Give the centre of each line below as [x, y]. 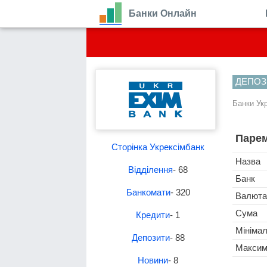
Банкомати [148, 192]
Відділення [150, 170]
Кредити [153, 215]
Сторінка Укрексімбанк [158, 147]
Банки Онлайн [163, 13]
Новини [153, 260]
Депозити [150, 237]
